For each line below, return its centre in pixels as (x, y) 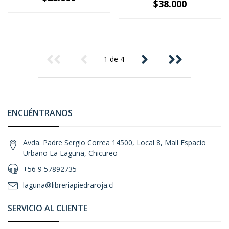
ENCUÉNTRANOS (40, 113)
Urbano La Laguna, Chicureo (70, 153)
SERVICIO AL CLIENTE (48, 208)
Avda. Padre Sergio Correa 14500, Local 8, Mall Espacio (114, 142)
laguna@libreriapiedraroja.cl (68, 185)
